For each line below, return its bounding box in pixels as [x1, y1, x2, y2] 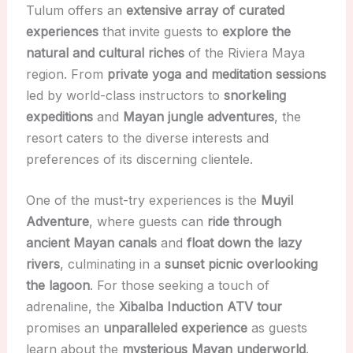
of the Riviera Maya [184, 44, 305, 61]
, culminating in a [59, 256, 165, 273]
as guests [247, 320, 307, 336]
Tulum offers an [25, 2, 126, 18]
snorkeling [223, 87, 286, 103]
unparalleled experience [102, 320, 247, 336]
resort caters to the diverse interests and [25, 129, 269, 146]
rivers [25, 256, 60, 273]
